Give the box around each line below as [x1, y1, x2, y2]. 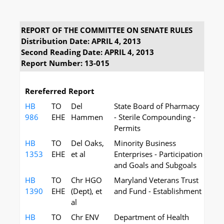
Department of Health [114, 212, 189, 222]
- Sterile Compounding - [114, 112, 195, 122]
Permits [114, 123, 140, 133]
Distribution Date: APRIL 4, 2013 [21, 36, 141, 46]
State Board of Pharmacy [114, 101, 199, 111]
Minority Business [114, 138, 176, 148]
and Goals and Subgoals [114, 160, 196, 170]
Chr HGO [71, 175, 102, 185]
